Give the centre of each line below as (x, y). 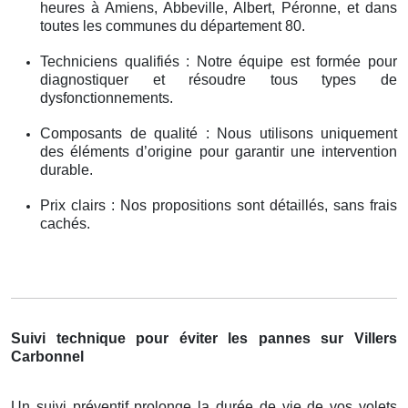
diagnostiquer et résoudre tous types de (219, 79)
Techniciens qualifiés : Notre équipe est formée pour (219, 61)
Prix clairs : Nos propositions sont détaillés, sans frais (219, 205)
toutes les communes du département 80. (173, 25)
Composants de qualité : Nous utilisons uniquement (219, 133)
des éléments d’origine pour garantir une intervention (219, 151)
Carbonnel (47, 356)
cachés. (65, 223)
